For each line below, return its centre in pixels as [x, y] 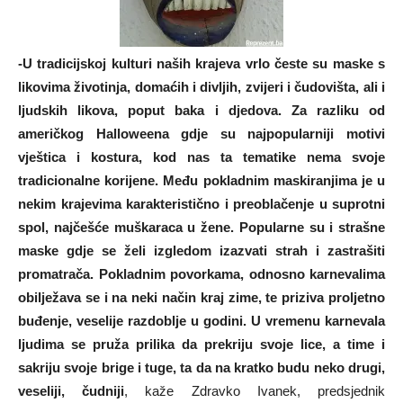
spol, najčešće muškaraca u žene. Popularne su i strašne [201, 228]
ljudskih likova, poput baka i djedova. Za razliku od [201, 111]
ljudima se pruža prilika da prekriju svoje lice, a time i [201, 345]
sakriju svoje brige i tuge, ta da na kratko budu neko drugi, [201, 368]
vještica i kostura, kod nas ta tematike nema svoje [201, 157]
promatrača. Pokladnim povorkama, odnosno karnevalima [201, 274]
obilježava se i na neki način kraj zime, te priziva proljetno [201, 298]
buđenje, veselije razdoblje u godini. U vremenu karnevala [201, 321]
